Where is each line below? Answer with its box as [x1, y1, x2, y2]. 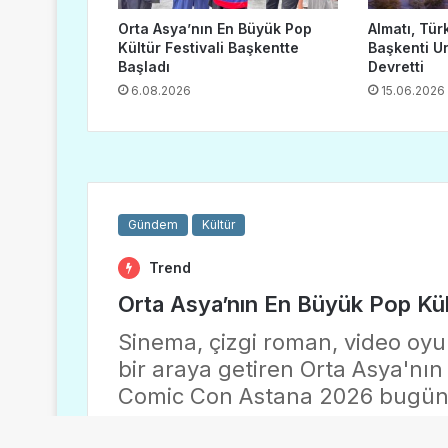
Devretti [367, 58, 424, 76]
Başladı [118, 58, 170, 76]
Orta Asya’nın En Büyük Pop [118, 20, 312, 38]
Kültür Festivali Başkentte [118, 39, 299, 57]
